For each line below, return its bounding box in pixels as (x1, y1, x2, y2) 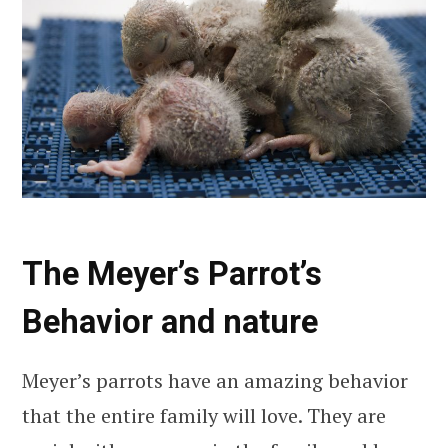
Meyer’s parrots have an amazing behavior (22, 366, 408, 394)
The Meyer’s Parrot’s (22, 255, 322, 294)
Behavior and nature (22, 303, 318, 342)
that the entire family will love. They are (22, 401, 386, 429)
